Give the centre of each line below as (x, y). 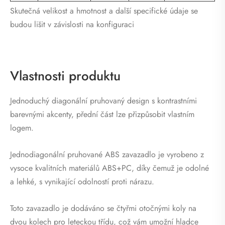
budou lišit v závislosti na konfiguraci (72, 24)
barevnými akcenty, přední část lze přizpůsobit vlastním (102, 114)
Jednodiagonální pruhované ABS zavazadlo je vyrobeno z (107, 154)
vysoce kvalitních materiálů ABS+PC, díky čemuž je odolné (109, 168)
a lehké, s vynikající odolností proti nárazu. (82, 181)
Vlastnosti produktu (65, 76)
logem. (22, 128)
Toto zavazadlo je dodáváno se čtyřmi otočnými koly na (103, 208)
